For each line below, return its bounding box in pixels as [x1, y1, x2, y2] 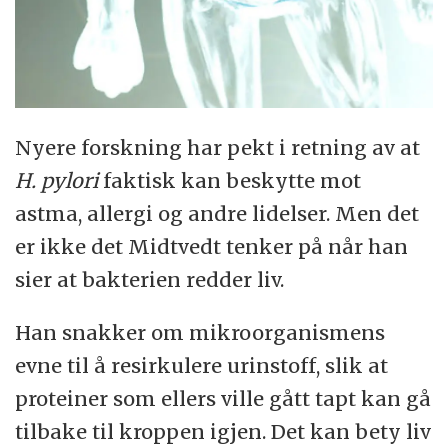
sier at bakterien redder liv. [15, 267, 285, 293]
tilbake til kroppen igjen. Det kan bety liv [15, 419, 432, 445]
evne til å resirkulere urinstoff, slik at [15, 353, 389, 379]
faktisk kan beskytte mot [98, 168, 362, 194]
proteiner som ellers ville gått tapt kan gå [15, 386, 432, 412]
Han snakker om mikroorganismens [15, 320, 386, 346]
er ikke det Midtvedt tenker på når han [15, 234, 409, 260]
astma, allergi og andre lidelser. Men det [15, 201, 420, 227]
